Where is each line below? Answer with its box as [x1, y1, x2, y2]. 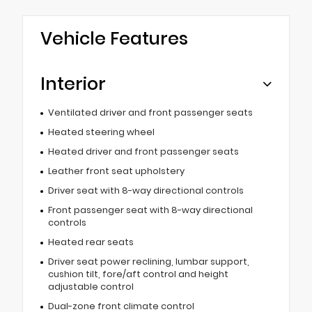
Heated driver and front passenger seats [47, 146, 239, 158]
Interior [40, 72, 106, 97]
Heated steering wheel [47, 126, 155, 139]
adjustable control [47, 281, 134, 293]
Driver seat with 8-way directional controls [47, 185, 244, 197]
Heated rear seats [47, 236, 134, 249]
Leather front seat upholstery [47, 165, 185, 178]
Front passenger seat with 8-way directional [47, 204, 253, 217]
